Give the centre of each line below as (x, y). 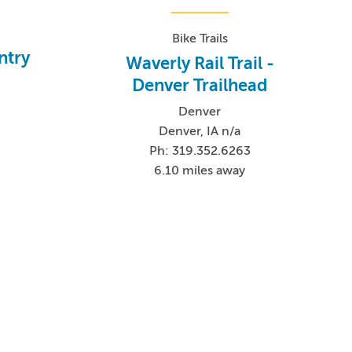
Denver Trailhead (200, 85)
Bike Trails (200, 38)
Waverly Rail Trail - (200, 63)
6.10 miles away (200, 170)
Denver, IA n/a (200, 131)
